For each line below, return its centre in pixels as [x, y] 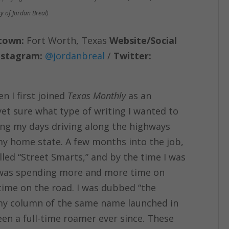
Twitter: [133, 56]
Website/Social [143, 41]
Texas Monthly [97, 96]
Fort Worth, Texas [67, 41]
